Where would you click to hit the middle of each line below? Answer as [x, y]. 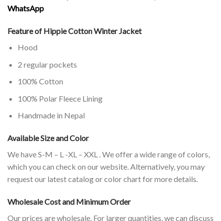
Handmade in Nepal [51, 115]
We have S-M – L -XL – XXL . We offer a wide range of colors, [109, 154]
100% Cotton [40, 81]
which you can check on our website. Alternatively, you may [106, 167]
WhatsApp [26, 8]
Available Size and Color [48, 138]
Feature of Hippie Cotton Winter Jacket [74, 31]
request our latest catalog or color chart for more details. [103, 179]
